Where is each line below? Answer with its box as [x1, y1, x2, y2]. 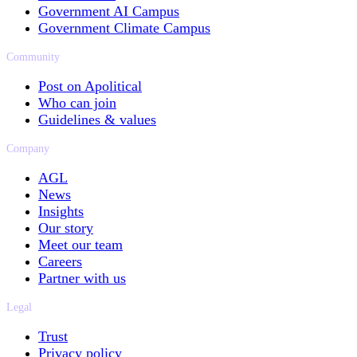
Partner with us [38, 269, 126, 286]
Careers [38, 253, 82, 269]
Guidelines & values [38, 111, 156, 127]
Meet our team [38, 236, 123, 253]
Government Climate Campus [38, 19, 210, 36]
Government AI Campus [38, 2, 179, 19]
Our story [38, 219, 93, 236]
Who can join [38, 94, 116, 111]
